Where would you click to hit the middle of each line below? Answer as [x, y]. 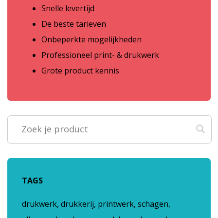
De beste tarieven [74, 24]
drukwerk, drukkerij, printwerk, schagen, [96, 204]
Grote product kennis [80, 71]
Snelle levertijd [68, 9]
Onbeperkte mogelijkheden [91, 40]
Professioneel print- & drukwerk [100, 55]
